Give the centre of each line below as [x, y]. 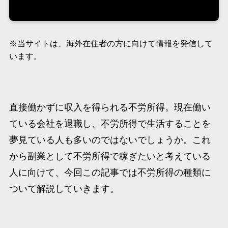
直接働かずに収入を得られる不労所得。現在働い [110, 107]
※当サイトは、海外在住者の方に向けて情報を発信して [111, 44]
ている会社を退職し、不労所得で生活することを [110, 123]
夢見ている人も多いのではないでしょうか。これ [110, 140]
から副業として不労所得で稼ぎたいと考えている [110, 156]
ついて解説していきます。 [64, 189]
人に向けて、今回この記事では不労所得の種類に [110, 172]
